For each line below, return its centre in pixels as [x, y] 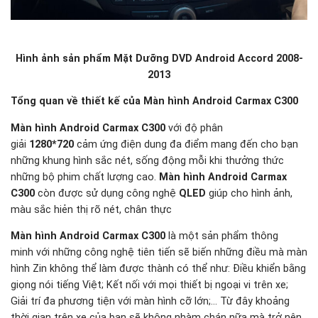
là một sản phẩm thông [222, 236]
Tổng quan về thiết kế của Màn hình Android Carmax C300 [154, 102]
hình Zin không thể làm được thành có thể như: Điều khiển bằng [158, 269]
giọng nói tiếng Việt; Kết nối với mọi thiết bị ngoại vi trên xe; [149, 285]
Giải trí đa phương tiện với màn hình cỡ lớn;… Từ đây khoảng [150, 302]
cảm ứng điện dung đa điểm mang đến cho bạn [186, 144]
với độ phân [194, 128]
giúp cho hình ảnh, [249, 193]
